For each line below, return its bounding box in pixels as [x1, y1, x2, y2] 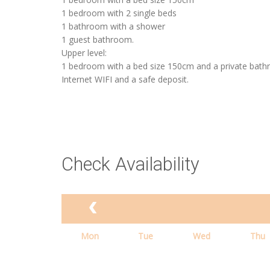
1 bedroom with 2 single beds [61, 7, 177, 19]
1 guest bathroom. [61, 34, 134, 46]
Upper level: [61, 47, 107, 59]
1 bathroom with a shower [61, 20, 165, 33]
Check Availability [61, 153, 199, 176]
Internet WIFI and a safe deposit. [61, 74, 189, 86]
